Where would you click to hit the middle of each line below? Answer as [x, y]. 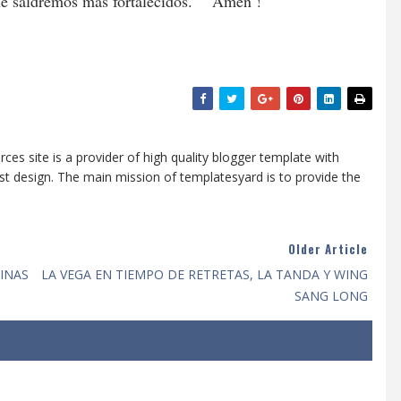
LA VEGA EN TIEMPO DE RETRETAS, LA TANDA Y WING [205, 275]
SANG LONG [331, 296]
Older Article [328, 249]
